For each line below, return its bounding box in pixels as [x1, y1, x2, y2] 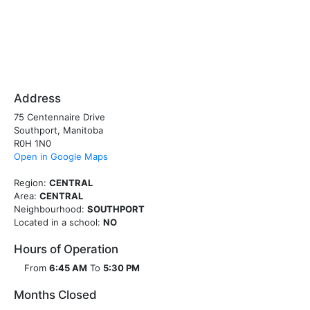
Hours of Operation [14, 242, 118, 256]
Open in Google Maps [14, 151, 108, 162]
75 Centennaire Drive [14, 111, 105, 122]
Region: [14, 177, 46, 188]
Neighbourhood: [14, 203, 84, 215]
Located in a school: [14, 217, 100, 228]
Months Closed [14, 288, 97, 302]
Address [14, 91, 61, 105]
